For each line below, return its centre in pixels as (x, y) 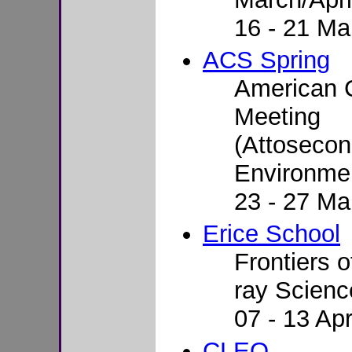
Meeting (277, 117)
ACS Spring (266, 60)
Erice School (271, 234)
